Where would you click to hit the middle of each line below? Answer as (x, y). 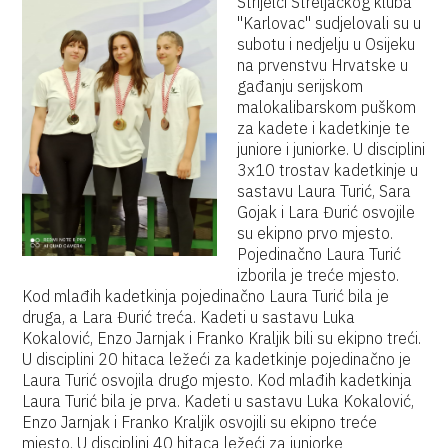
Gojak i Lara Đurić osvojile (326, 212)
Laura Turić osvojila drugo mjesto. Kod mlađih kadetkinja (217, 380)
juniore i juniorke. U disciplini (331, 149)
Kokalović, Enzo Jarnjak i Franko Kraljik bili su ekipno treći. (222, 338)
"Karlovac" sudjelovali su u (329, 23)
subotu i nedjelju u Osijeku (326, 44)
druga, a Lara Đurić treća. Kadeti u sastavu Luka (189, 317)
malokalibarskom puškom (327, 107)
